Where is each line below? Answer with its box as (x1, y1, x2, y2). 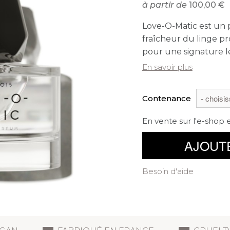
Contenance (142, 93, 191, 103)
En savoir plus (142, 62, 193, 72)
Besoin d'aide (142, 166, 194, 176)
